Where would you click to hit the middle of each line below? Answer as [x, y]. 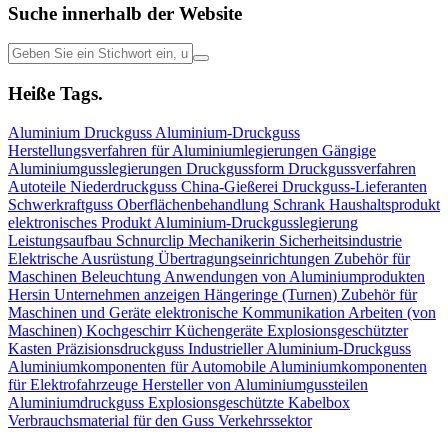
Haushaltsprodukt [384, 204]
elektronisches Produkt [81, 222]
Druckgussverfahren [352, 168]
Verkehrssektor [265, 420]
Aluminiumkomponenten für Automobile [138, 366]
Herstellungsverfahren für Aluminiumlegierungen [165, 150]
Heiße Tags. [55, 94]
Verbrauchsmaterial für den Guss [113, 420]
